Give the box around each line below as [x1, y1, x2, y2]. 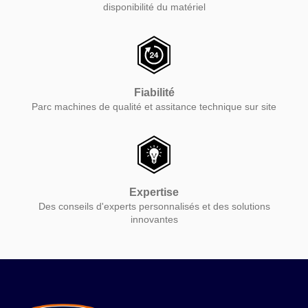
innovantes [130, 214, 178, 225]
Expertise [129, 186, 179, 199]
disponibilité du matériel [102, 1, 206, 13]
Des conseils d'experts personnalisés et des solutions [38, 201, 270, 212]
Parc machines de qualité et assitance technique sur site [32, 101, 276, 113]
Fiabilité [133, 87, 175, 99]
